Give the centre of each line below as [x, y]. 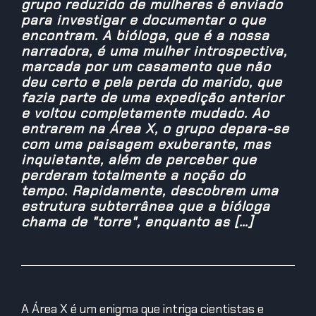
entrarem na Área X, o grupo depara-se [155, 129]
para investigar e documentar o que [144, 20]
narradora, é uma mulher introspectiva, [154, 51]
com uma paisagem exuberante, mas [146, 145]
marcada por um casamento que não [146, 67]
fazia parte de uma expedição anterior [152, 98]
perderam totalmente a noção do [133, 176]
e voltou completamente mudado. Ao [145, 114]
